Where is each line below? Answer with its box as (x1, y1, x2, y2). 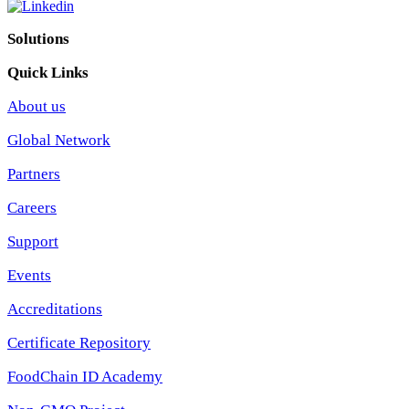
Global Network (7, 131, 110, 149)
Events (7, 266, 51, 284)
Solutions (7, 29, 69, 47)
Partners (7, 164, 60, 183)
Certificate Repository (7, 333, 151, 351)
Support (7, 232, 58, 250)
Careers (7, 198, 57, 216)
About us (7, 97, 66, 115)
